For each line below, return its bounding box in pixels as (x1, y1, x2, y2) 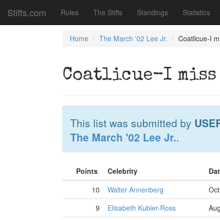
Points (76, 166, 100, 176)
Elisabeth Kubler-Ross (108, 203, 176, 213)
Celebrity (108, 166, 139, 176)
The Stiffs (93, 7, 122, 17)
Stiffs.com (7, 6, 46, 19)
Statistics (183, 7, 210, 17)
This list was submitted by (70, 115, 194, 130)
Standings (137, 7, 168, 17)
